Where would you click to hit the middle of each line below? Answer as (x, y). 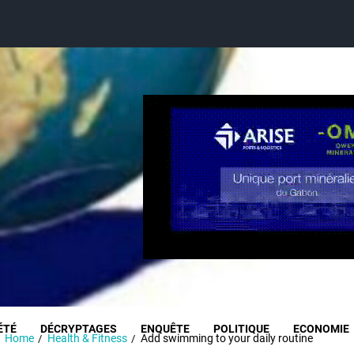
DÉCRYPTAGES (79, 329)
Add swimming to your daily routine (227, 338)
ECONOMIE (321, 329)
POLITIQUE (241, 329)
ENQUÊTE (165, 329)
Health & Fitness (88, 338)
